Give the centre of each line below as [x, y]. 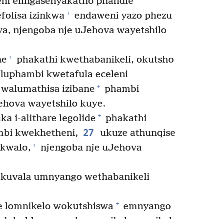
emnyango [146, 206]
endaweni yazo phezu [122, 16]
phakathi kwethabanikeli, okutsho [94, 60]
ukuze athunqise [136, 133]
